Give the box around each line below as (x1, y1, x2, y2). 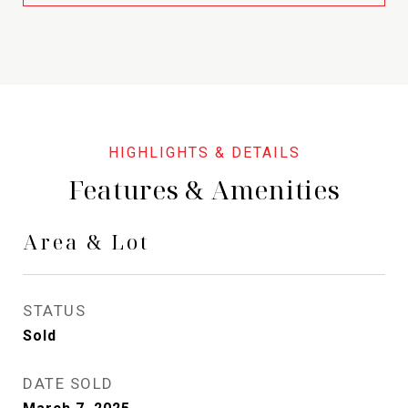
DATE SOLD (23, 374, 114, 393)
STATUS (23, 301, 86, 320)
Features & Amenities (67, 172, 341, 207)
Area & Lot (23, 228, 150, 255)
